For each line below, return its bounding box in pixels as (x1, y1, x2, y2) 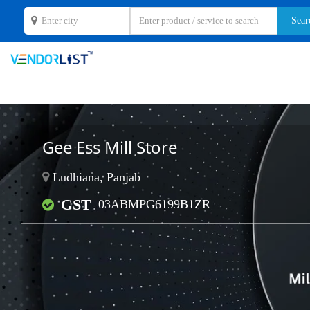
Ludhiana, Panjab (49, 170, 140, 184)
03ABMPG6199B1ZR (98, 197, 210, 211)
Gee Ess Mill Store (42, 136, 177, 158)
